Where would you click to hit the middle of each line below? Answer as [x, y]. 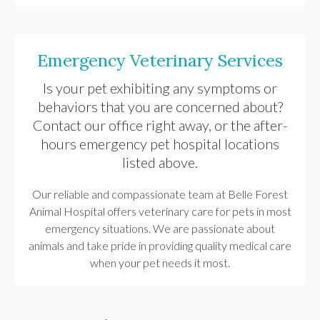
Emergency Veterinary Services [160, 60]
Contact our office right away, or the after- [160, 125]
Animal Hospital [67, 211]
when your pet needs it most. [160, 262]
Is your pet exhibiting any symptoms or [160, 87]
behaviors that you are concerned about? [160, 106]
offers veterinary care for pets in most [198, 211]
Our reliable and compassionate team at [130, 194]
